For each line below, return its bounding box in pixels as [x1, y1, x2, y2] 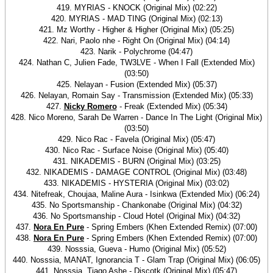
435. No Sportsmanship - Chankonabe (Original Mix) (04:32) [31, 200, 242, 210]
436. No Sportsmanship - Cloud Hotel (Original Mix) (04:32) [33, 211, 240, 221]
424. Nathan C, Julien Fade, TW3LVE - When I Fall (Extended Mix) [18, 58, 255, 67]
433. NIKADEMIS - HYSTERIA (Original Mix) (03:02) [44, 179, 229, 188]
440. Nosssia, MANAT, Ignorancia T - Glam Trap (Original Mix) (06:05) [13, 255, 260, 264]
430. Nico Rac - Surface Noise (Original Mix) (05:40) [44, 146, 229, 155]
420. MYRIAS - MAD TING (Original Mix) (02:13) [51, 14, 222, 23]
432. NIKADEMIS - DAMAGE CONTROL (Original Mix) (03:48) [26, 168, 247, 177]
